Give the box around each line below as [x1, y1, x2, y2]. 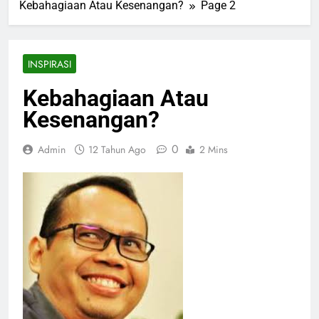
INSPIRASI [28, 57, 71, 72]
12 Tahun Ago [88, 142, 146, 157]
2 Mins [199, 142, 228, 157]
